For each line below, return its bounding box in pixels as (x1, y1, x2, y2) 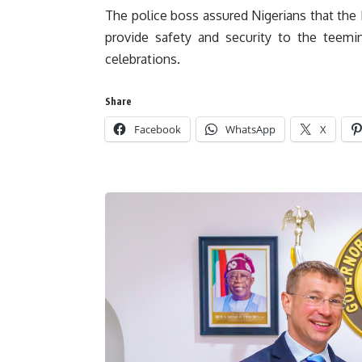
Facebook (134, 122, 181, 137)
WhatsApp (225, 122, 276, 137)
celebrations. (105, 51, 180, 67)
